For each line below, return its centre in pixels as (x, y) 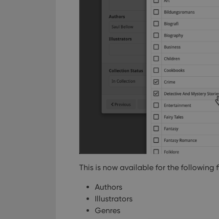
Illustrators (114, 199)
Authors (109, 187)
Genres (108, 211)
